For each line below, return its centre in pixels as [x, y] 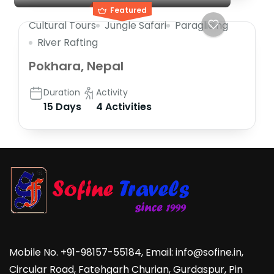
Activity [112, 92]
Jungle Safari [135, 25]
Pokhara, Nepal [76, 66]
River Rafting [68, 42]
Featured [128, 10]
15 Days [62, 106]
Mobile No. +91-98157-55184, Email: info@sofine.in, [126, 253]
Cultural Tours [62, 25]
